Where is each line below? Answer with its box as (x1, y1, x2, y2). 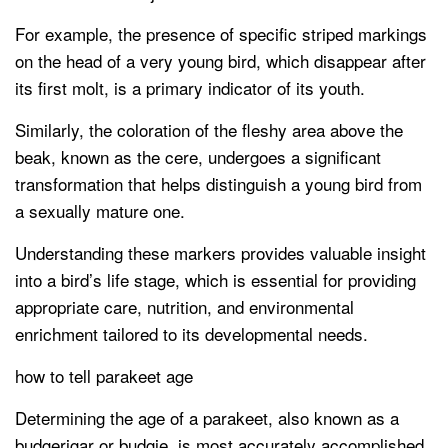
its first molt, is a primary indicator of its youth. (15, 75, 365, 101)
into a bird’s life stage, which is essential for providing (15, 267, 416, 293)
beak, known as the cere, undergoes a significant (15, 144, 381, 170)
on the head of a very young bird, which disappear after (15, 48, 426, 74)
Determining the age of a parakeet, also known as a (15, 405, 399, 431)
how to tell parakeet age (15, 363, 193, 389)
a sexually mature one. (15, 198, 185, 224)
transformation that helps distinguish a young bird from (15, 171, 422, 197)
